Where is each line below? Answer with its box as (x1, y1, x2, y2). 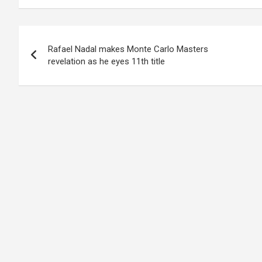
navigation (18, 50, 104, 71)
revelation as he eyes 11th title (48, 56, 165, 67)
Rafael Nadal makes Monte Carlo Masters (48, 44, 208, 54)
